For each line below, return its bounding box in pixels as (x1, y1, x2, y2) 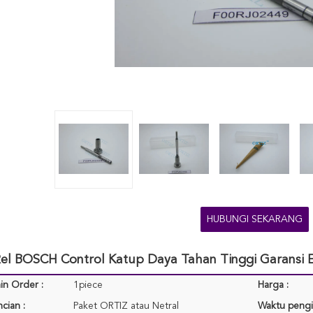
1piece (73, 280, 103, 290)
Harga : (258, 280, 289, 290)
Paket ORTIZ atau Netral (73, 301, 179, 311)
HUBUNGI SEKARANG (206, 214, 303, 224)
